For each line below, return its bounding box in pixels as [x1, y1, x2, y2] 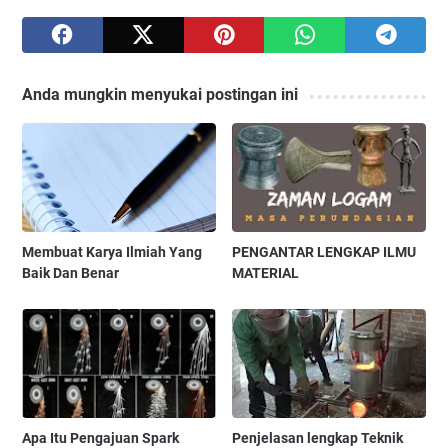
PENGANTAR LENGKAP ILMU [232, 244, 417, 261]
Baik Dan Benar [22, 265, 119, 282]
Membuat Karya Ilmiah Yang [22, 244, 202, 261]
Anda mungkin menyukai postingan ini [22, 85, 298, 105]
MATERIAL [232, 265, 300, 282]
